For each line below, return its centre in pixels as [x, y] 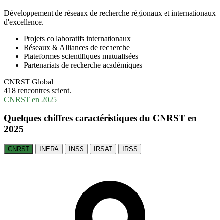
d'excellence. [24, 22]
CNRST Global [28, 82]
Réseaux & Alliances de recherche [77, 47]
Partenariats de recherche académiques [83, 65]
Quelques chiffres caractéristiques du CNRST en [100, 118]
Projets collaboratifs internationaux [77, 38]
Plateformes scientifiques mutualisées [81, 56]
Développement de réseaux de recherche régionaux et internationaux [110, 13]
